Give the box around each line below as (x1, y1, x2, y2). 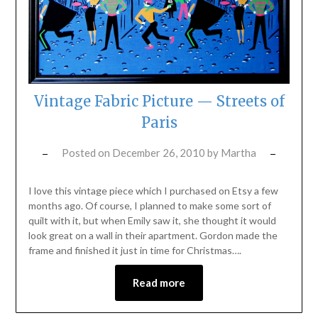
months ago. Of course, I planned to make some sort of (28, 199, 271, 212)
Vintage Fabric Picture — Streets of (33, 92, 285, 110)
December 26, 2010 (112, 146, 205, 159)
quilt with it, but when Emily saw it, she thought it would (28, 214, 276, 226)
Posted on (62, 146, 112, 159)
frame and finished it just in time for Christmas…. (28, 243, 241, 256)
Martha (221, 146, 256, 159)
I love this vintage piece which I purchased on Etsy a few (28, 184, 278, 197)
